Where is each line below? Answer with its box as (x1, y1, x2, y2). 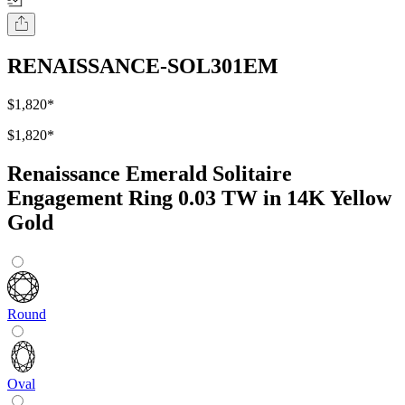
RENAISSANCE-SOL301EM (7, 54, 278, 79)
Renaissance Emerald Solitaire (7, 162, 292, 186)
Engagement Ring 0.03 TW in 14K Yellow (7, 186, 391, 211)
